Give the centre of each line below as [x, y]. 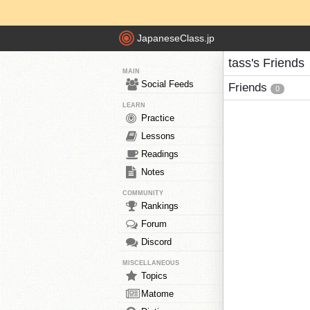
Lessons [158, 136]
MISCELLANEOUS [151, 263]
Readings [160, 154]
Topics [154, 276]
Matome [157, 294]
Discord [156, 242]
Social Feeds [167, 84]
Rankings [160, 206]
